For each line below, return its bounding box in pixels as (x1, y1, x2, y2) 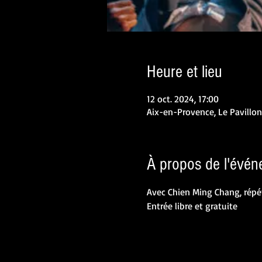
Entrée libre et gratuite (146, 200, 237, 212)
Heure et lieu (146, 62, 222, 82)
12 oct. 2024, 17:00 (146, 93, 219, 105)
